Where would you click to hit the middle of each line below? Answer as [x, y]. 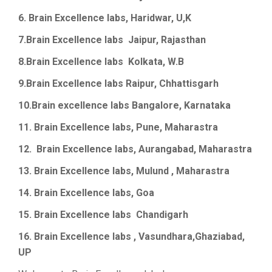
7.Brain [35, 40]
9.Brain [35, 84]
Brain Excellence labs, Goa [94, 193]
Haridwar [151, 18]
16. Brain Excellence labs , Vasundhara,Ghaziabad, [131, 237]
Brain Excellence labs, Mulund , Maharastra [132, 171]
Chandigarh [161, 215]
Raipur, [142, 84]
